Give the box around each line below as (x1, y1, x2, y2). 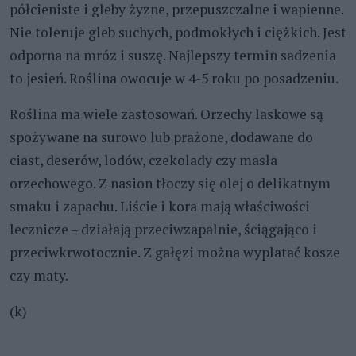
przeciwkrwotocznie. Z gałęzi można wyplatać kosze (10, 242, 340, 261)
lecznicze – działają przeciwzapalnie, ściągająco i (10, 219, 317, 238)
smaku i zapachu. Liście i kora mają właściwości (10, 196, 310, 215)
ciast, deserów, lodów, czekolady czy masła (10, 150, 277, 169)
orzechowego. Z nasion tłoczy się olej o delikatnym (10, 173, 331, 192)
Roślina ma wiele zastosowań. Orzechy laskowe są (10, 104, 323, 123)
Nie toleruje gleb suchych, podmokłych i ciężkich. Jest (10, 22, 346, 41)
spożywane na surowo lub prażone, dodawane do (10, 127, 313, 146)
